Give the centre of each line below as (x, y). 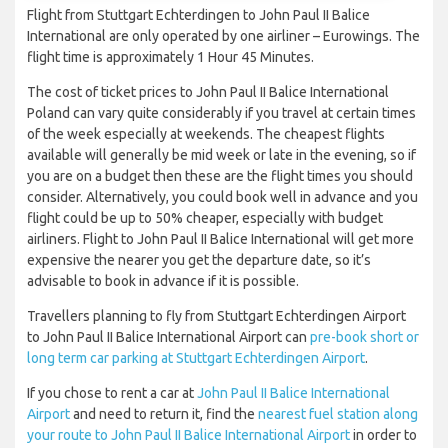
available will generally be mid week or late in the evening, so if (221, 155)
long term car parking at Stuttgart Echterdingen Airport (196, 358)
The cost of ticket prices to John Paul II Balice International (208, 92)
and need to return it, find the (164, 414)
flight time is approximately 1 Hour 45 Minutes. (170, 57)
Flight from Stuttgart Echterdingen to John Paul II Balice (198, 15)
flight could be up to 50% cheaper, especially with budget (205, 218)
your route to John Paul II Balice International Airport (188, 435)
